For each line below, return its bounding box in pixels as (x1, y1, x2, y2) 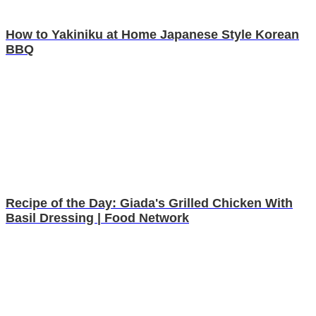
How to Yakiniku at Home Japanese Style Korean (6, 27, 299, 42)
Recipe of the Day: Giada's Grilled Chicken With (6, 196, 293, 211)
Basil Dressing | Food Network (6, 211, 189, 226)
